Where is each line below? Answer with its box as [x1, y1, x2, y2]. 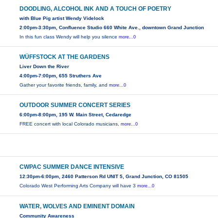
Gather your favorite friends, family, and [19, 82, 109, 88]
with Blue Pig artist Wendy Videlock [19, 16, 105, 21]
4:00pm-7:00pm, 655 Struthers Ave [19, 73, 102, 79]
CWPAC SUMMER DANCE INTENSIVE [19, 163, 125, 171]
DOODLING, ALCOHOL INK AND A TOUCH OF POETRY [19, 5, 172, 13]
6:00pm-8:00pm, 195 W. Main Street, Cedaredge [19, 112, 132, 118]
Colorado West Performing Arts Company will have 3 [19, 183, 138, 189]
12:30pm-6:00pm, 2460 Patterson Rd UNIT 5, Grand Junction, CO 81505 [19, 174, 189, 180]
